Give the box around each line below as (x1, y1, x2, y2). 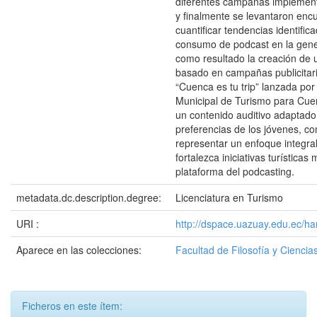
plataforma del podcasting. (175, 164, 294, 178)
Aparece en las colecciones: (16, 243, 142, 257)
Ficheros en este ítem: (22, 299, 122, 313)
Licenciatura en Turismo (175, 190, 283, 204)
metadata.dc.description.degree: (16, 190, 164, 204)
